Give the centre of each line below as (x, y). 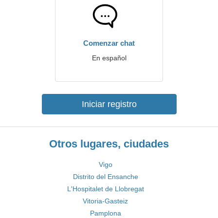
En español (109, 58)
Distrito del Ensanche (105, 177)
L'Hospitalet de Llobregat (105, 189)
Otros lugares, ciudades (109, 144)
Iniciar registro (109, 104)
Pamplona (105, 213)
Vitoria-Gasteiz (105, 201)
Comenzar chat (109, 43)
